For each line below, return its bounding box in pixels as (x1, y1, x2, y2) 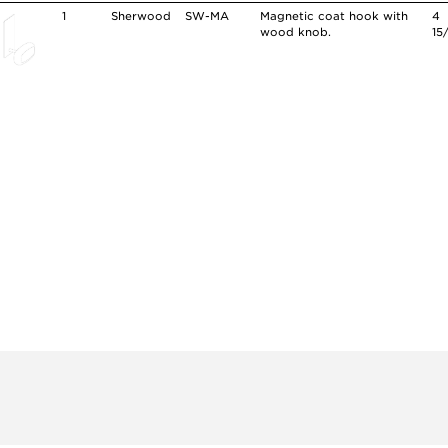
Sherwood (110, 9, 171, 24)
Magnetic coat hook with (260, 9, 409, 24)
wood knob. (260, 25, 332, 40)
